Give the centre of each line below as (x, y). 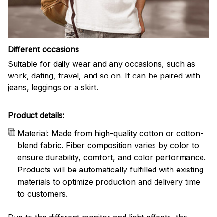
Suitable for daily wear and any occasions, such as (101, 64)
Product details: (36, 116)
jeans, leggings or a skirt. (53, 87)
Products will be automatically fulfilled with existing (110, 170)
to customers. (43, 194)
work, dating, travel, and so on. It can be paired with (104, 75)
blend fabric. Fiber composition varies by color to (108, 146)
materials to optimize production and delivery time (109, 182)
